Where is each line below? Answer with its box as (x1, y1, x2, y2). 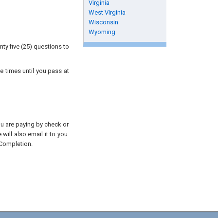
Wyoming (88, 28, 115, 36)
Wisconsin (88, 18, 118, 26)
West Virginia (88, 9, 126, 16)
